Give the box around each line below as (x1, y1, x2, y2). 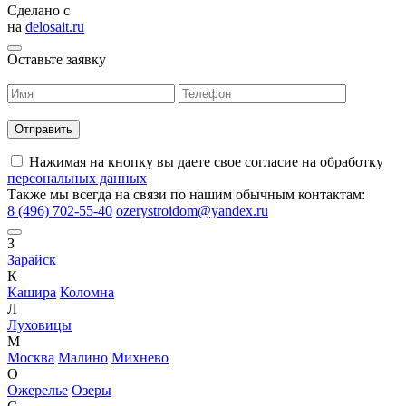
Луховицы (7, 317, 72, 333)
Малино (58, 350, 108, 366)
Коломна (60, 285, 114, 301)
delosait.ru (25, 19, 84, 35)
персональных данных (7, 170, 147, 187)
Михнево (111, 350, 169, 366)
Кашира (7, 285, 56, 301)
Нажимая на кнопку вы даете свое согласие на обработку (29, 154, 383, 170)
